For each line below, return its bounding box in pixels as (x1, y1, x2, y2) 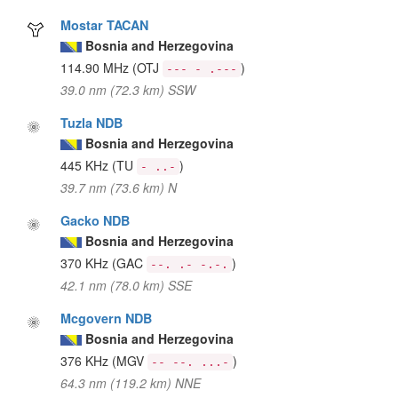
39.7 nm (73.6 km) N (60, 178, 178, 196)
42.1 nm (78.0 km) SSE (60, 275, 193, 294)
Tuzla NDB (60, 113, 123, 131)
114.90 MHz (60, 58, 133, 76)
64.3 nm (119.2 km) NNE (60, 373, 202, 392)
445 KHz (60, 155, 113, 174)
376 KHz (60, 351, 113, 370)
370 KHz (60, 253, 113, 272)
